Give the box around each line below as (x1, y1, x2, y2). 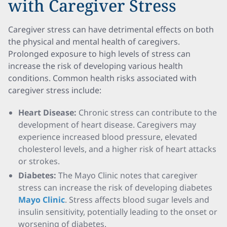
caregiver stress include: (8, 85, 101, 96)
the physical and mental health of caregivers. (8, 36, 180, 47)
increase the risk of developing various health (8, 60, 183, 71)
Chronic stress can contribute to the (77, 107, 217, 118)
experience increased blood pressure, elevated (18, 131, 197, 142)
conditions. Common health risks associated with (8, 72, 197, 84)
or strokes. (18, 156, 60, 167)
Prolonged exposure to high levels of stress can (8, 48, 191, 59)
